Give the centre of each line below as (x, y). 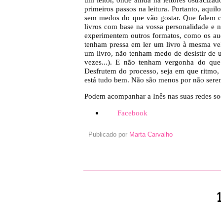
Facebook (132, 112)
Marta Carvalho (151, 134)
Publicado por (109, 134)
